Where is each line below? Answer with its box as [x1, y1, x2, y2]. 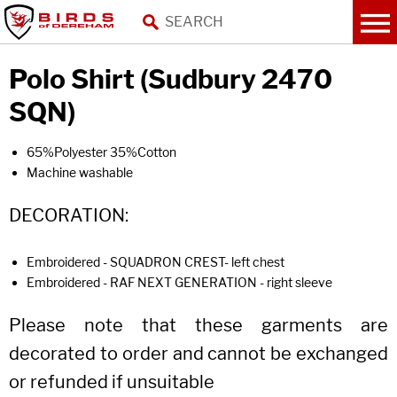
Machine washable [27, 165, 133, 180]
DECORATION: [9, 205, 128, 226]
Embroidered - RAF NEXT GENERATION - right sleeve [27, 275, 332, 290]
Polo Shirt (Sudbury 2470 [9, 63, 332, 95]
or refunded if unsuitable [9, 371, 214, 393]
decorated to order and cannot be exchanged [9, 343, 388, 364]
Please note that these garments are [9, 315, 388, 336]
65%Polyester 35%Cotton [27, 144, 176, 160]
